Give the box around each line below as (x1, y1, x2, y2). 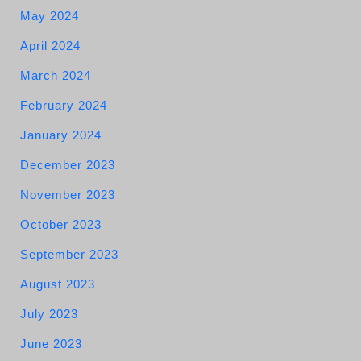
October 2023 (20, 218, 102, 231)
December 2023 (20, 158, 115, 172)
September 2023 (20, 247, 118, 261)
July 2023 (20, 307, 78, 321)
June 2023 (20, 337, 82, 351)
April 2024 (20, 39, 81, 52)
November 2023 (20, 188, 115, 201)
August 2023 (20, 277, 95, 291)
